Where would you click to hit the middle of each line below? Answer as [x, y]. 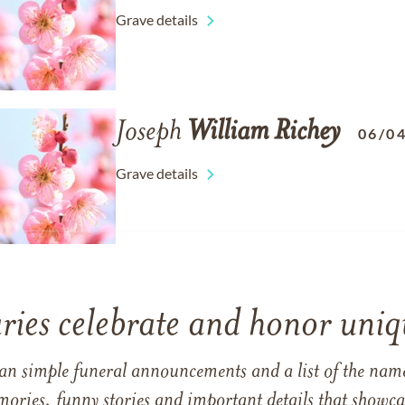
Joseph [151, 133]
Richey [307, 133]
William [228, 133]
